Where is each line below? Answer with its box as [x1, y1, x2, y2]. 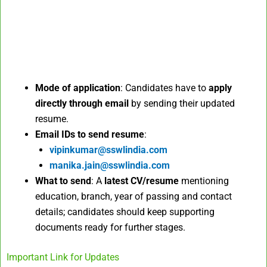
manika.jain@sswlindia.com [49, 160, 170, 172]
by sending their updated [129, 98, 235, 110]
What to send [35, 175, 91, 187]
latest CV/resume [104, 175, 179, 187]
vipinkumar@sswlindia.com [49, 144, 167, 156]
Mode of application [35, 82, 120, 94]
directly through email [35, 98, 129, 110]
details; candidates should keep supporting [35, 206, 215, 218]
